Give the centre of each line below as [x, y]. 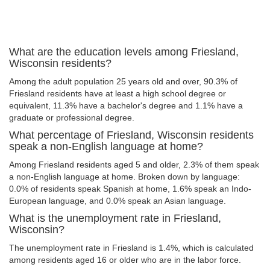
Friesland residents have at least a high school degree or [118, 93]
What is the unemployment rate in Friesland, [115, 218]
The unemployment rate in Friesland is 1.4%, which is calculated [131, 248]
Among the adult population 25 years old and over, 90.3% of [123, 81]
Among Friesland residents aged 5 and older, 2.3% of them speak [134, 165]
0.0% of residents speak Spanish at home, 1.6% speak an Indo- [130, 189]
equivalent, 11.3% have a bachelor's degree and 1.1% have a [126, 105]
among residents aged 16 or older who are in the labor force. [125, 260]
